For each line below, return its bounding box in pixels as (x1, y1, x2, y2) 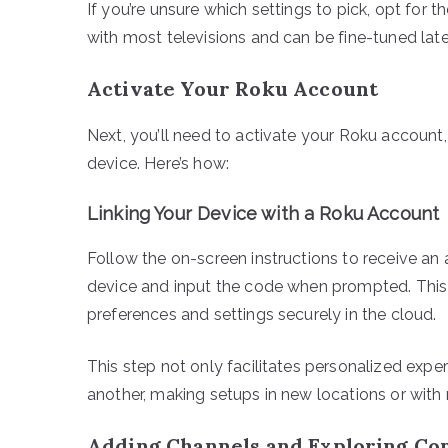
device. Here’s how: (87, 153, 230, 173)
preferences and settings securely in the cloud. (87, 304, 437, 324)
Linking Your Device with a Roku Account (87, 202, 440, 224)
